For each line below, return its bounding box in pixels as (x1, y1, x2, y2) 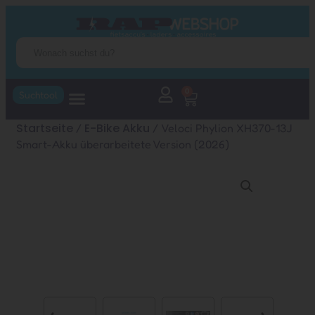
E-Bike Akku (84, 120, 150, 136)
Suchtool (19, 89, 58, 101)
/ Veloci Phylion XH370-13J (150, 120, 292, 135)
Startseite (16, 120, 73, 136)
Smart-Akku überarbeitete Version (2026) (16, 136, 229, 151)
